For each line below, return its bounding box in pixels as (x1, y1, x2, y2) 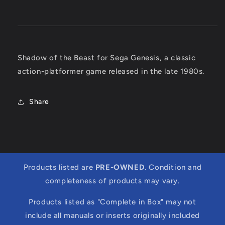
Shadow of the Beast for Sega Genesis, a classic (18, 53, 196, 62)
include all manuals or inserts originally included (25, 210, 200, 220)
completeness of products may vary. (45, 176, 180, 185)
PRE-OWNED (95, 162, 145, 172)
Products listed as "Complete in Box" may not (29, 197, 196, 206)
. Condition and (145, 162, 202, 172)
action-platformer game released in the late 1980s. (18, 66, 205, 76)
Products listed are (23, 162, 95, 172)
